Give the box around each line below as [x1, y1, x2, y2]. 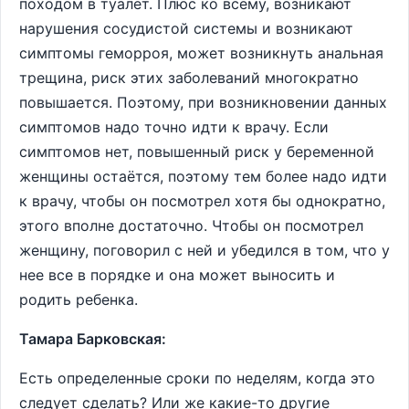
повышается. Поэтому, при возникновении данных [19, 93, 387, 111]
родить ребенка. [19, 290, 138, 309]
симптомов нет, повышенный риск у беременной [19, 142, 374, 161]
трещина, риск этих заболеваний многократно [19, 68, 359, 87]
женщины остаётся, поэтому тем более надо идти [19, 167, 387, 185]
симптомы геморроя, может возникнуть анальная [19, 44, 383, 62]
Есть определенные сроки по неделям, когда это [19, 369, 375, 387]
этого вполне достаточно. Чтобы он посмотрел [19, 216, 363, 235]
